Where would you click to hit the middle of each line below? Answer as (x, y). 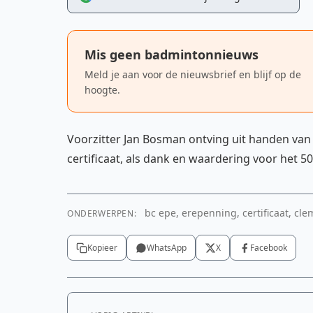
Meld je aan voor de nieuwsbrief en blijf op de (193, 74)
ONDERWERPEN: (102, 213)
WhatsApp (167, 248)
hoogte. (102, 90)
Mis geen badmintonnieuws (172, 54)
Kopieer (102, 248)
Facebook (269, 248)
